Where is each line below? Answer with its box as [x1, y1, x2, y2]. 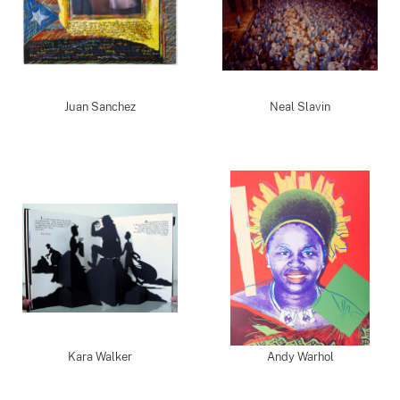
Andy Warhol [266, 350, 334, 363]
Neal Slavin [270, 100, 330, 113]
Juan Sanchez [64, 100, 136, 113]
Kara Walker [68, 350, 132, 363]
